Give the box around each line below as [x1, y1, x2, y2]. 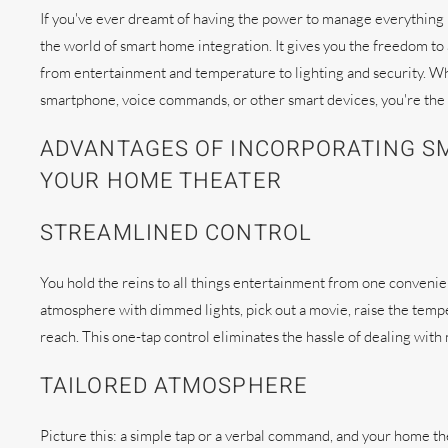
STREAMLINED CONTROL [40, 216, 312, 249]
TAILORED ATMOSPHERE [40, 369, 308, 402]
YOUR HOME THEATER [40, 164, 282, 197]
